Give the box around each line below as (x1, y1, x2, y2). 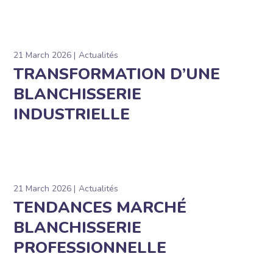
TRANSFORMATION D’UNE (13, 63, 221, 85)
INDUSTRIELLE (13, 104, 130, 126)
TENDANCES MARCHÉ (13, 197, 187, 219)
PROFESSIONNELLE (13, 237, 167, 259)
